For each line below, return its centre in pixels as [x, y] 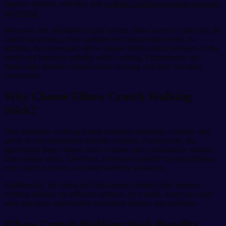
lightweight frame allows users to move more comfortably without [109, 150]
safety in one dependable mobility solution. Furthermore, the [100, 141]
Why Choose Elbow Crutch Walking [98, 97]
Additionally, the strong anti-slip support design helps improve [103, 185]
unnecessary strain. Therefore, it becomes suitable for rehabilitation [110, 159]
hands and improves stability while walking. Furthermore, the [101, 57]
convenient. [22, 75]
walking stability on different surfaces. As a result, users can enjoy [109, 194]
